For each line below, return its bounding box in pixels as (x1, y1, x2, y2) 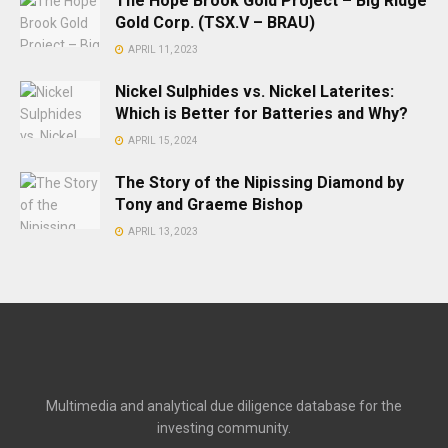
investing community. (157, 420, 291, 437)
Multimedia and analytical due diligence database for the (46, 398, 402, 415)
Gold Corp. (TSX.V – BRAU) (115, 13, 315, 33)
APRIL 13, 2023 (126, 226, 198, 238)
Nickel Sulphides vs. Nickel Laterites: (115, 82, 394, 102)
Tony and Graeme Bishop (115, 195, 303, 215)
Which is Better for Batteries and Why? (115, 104, 408, 124)
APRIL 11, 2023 (126, 44, 198, 56)
